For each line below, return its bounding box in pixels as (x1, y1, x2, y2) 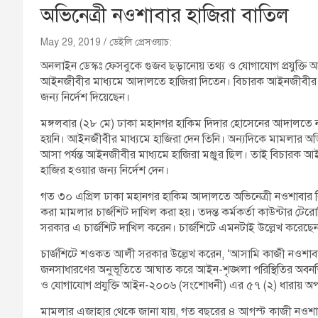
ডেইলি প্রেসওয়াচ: (109, 35, 172, 48)
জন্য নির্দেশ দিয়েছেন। (40, 89, 130, 104)
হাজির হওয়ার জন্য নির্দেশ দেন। (40, 163, 169, 177)
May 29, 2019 (40, 35, 101, 48)
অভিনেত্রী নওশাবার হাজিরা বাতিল (40, 2, 289, 28)
